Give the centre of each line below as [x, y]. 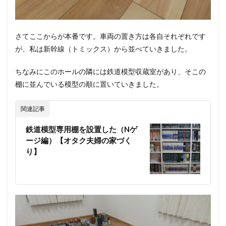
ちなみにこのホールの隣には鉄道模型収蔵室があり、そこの [110, 72]
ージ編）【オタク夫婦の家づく [79, 140]
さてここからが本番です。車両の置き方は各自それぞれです [110, 36]
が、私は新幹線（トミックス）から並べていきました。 [103, 49]
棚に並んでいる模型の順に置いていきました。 [89, 84]
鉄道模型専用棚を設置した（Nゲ [81, 129]
